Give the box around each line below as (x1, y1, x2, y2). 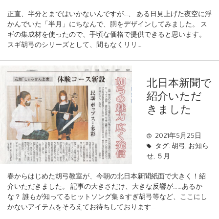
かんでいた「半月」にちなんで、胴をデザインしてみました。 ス (7, 21, 207, 29)
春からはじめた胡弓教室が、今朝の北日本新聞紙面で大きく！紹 (7, 173, 206, 181)
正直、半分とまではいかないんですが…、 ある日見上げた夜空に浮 (7, 10, 212, 19)
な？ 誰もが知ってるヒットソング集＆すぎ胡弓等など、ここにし (7, 193, 207, 201)
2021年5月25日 (154, 132, 201, 140)
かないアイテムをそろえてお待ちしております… (7, 203, 155, 212)
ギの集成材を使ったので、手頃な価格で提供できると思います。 (7, 31, 206, 39)
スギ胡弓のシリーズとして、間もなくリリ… (7, 41, 142, 49)
